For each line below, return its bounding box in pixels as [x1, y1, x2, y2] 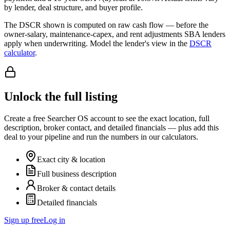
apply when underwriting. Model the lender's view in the [4, 39, 187, 48]
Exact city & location [37, 155, 105, 164]
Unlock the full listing [4, 90, 118, 104]
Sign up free [4, 216, 44, 225]
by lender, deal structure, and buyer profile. [4, 3, 143, 12]
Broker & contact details [37, 184, 116, 193]
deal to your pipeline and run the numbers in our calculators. [4, 132, 198, 142]
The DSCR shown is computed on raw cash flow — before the [4, 20, 208, 29]
